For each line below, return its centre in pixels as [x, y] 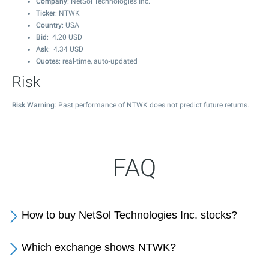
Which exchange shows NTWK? [99, 247]
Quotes [47, 61]
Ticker [46, 13]
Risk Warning [33, 105]
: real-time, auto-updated [98, 61]
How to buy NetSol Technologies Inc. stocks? [129, 215]
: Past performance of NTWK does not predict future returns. [152, 105]
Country [49, 25]
